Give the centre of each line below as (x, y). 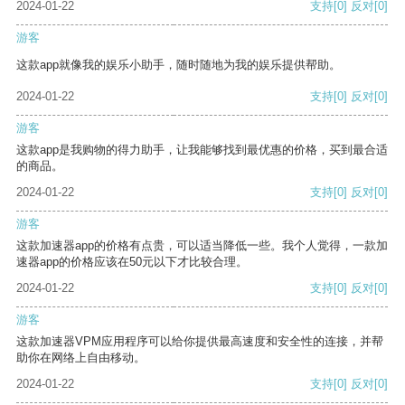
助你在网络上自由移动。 (81, 358)
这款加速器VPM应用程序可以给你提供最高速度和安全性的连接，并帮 (200, 342)
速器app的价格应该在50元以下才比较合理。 (132, 262)
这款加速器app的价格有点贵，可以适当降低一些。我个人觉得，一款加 (202, 246)
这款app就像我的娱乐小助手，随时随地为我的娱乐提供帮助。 (179, 65)
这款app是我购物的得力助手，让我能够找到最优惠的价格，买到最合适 (202, 150)
